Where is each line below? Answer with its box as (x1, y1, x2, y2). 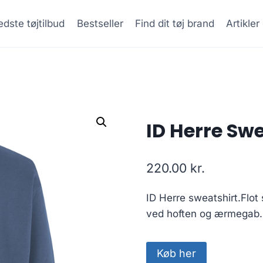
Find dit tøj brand (135, 17, 215, 29)
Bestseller (76, 17, 123, 29)
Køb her (156, 247, 196, 259)
